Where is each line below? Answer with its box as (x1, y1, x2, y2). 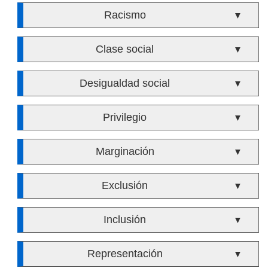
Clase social (96, 43, 154, 55)
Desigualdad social (80, 77, 170, 89)
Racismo (103, 9, 146, 21)
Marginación (95, 145, 154, 157)
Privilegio (103, 111, 147, 123)
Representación (87, 248, 163, 260)
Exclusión (102, 179, 148, 191)
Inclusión (103, 214, 147, 226)
